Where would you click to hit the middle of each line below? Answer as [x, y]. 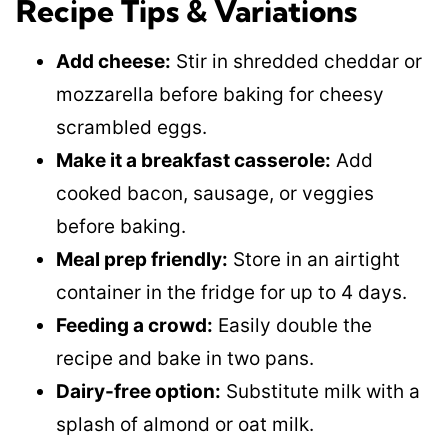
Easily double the [292, 325]
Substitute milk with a [320, 391]
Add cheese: [113, 61]
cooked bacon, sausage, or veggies [215, 193]
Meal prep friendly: [142, 259]
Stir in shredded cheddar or [296, 61]
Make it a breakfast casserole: [193, 160]
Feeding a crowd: [134, 325]
